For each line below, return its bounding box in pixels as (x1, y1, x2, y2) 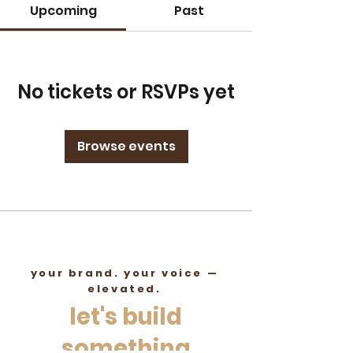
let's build (69, 301, 182, 333)
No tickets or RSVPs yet (17, 79, 235, 105)
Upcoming (29, 2, 97, 20)
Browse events (76, 137, 176, 155)
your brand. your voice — (30, 266, 219, 281)
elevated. (87, 281, 162, 296)
